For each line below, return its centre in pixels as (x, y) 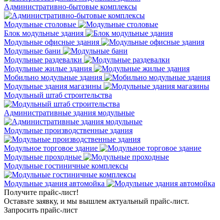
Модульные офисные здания (52, 42)
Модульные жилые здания (48, 68)
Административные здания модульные (69, 112)
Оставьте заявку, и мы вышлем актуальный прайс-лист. (96, 201)
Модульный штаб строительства (58, 95)
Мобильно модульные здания (53, 77)
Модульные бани (32, 51)
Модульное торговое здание (51, 148)
